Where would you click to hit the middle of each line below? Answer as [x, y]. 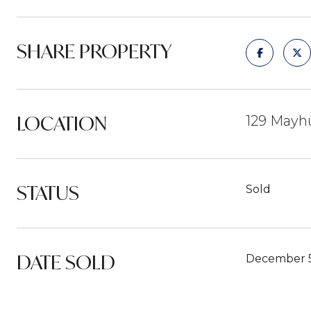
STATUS [48, 193]
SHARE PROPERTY [94, 51]
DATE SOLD [66, 262]
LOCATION [62, 123]
